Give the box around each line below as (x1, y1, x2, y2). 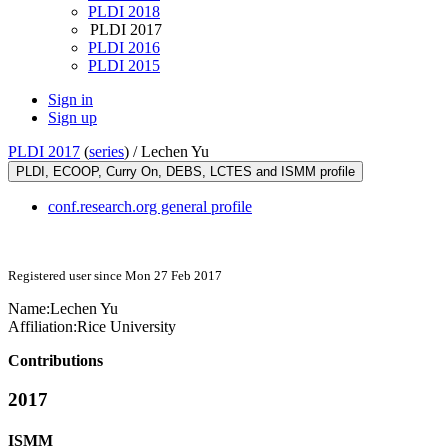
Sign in (48, 91, 93, 109)
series (89, 143, 124, 161)
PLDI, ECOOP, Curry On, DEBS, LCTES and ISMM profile (16, 164, 355, 180)
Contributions (8, 352, 103, 370)
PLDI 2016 (88, 39, 160, 57)
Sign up (48, 109, 97, 127)
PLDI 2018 (88, 3, 160, 21)
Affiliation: (8, 318, 77, 336)
